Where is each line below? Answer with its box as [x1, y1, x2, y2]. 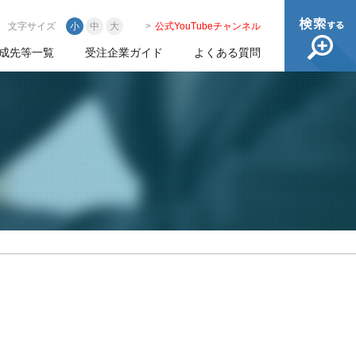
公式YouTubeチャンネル [155, 21, 261, 32]
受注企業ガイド [85, 46, 163, 59]
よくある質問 [194, 46, 261, 59]
